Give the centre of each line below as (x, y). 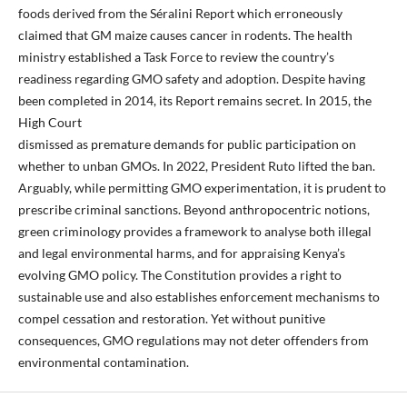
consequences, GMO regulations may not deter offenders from (193, 341)
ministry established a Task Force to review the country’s (176, 57)
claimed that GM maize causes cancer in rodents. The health (185, 35)
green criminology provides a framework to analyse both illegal (194, 232)
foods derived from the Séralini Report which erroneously (180, 14)
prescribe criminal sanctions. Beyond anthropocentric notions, (194, 210)
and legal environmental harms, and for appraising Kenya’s (181, 253)
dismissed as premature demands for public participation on (187, 144)
